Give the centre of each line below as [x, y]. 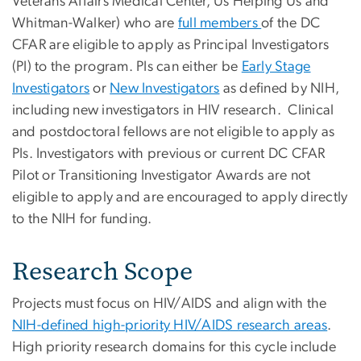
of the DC [291, 23]
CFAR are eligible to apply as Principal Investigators [171, 45]
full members [220, 23]
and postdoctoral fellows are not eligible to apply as [174, 132]
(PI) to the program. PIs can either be [127, 66]
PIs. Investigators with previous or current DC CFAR [169, 154]
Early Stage [276, 66]
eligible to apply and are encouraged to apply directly [180, 197]
